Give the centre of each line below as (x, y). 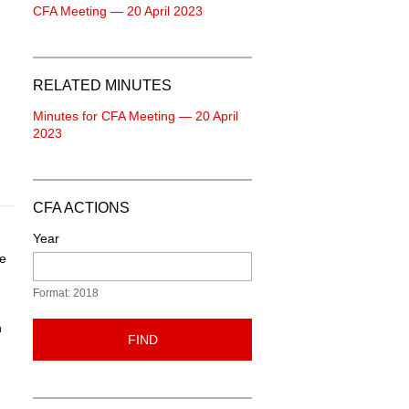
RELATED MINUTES (102, 85)
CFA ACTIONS (81, 208)
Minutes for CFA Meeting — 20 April (136, 116)
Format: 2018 (66, 293)
